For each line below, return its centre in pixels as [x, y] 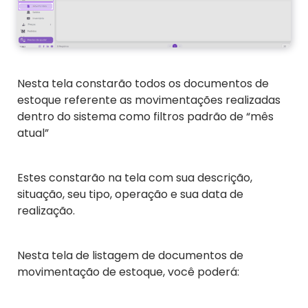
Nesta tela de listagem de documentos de [130, 255]
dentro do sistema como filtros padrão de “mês [145, 116]
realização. [46, 210]
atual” [33, 133]
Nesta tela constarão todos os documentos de [143, 83]
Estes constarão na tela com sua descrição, [135, 177]
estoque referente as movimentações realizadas [149, 100]
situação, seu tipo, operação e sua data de [130, 194]
